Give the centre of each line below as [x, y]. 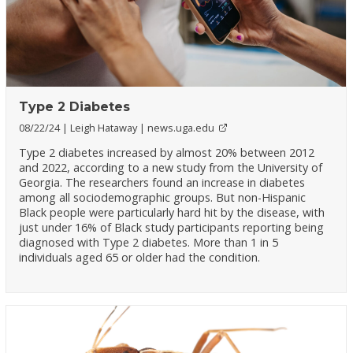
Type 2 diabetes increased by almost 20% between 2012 [167, 152]
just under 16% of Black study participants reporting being [172, 227]
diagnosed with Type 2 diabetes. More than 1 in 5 [149, 242]
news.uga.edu [181, 127]
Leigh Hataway [105, 127]
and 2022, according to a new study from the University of [171, 167]
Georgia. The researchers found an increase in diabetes [162, 182]
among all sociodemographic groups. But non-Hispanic [163, 197]
